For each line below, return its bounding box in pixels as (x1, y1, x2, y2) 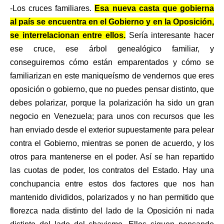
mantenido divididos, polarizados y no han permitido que (10, 192, 214, 201)
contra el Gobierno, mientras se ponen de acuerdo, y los (10, 138, 214, 147)
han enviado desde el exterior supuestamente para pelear (10, 125, 214, 134)
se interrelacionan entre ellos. (10, 30, 125, 39)
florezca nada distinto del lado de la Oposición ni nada (10, 206, 214, 215)
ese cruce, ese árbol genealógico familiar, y (10, 44, 214, 53)
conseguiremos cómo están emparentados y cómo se (10, 57, 214, 66)
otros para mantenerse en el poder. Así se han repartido (10, 152, 214, 161)
